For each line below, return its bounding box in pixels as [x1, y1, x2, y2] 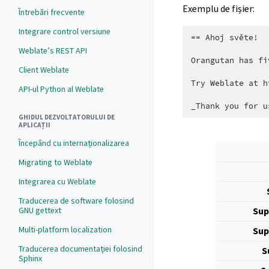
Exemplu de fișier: [183, 2, 255, 16]
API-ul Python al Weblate [19, 83, 104, 95]
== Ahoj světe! [191, 32, 258, 43]
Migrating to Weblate [19, 157, 92, 168]
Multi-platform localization [19, 224, 112, 235]
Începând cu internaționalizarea [19, 138, 129, 149]
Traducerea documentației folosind [19, 243, 142, 255]
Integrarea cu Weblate [19, 176, 96, 187]
